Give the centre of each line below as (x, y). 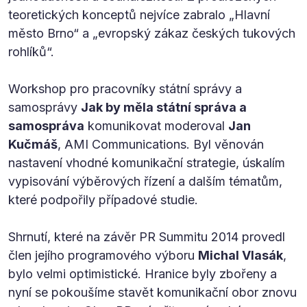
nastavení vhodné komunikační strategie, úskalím (147, 162)
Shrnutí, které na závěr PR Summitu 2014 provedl (147, 236)
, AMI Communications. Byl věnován (161, 144)
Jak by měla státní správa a (164, 107)
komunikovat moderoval (156, 125)
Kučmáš (33, 144)
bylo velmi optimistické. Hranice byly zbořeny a (143, 273)
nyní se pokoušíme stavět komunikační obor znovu (152, 292)
